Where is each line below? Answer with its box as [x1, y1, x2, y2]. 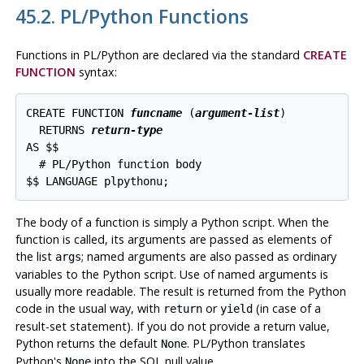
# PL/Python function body [26, 157, 202, 171]
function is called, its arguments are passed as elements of [15, 232, 331, 248]
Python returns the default [15, 336, 161, 352]
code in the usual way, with [15, 301, 163, 317]
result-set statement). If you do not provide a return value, [15, 318, 330, 335]
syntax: [75, 63, 117, 80]
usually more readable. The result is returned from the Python [15, 284, 346, 300]
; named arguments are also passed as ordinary [80, 249, 336, 265]
